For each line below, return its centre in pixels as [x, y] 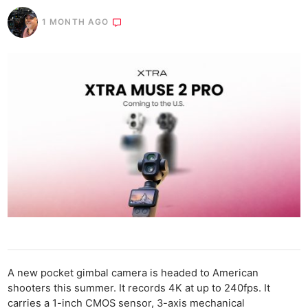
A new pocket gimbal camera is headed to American [133, 273]
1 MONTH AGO [76, 22]
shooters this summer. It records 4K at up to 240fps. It [139, 288]
